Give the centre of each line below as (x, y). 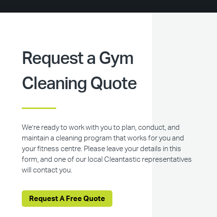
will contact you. (47, 170)
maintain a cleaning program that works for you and (103, 138)
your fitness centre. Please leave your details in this (101, 149)
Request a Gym (77, 59)
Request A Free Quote (67, 199)
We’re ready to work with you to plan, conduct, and (101, 128)
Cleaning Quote (79, 84)
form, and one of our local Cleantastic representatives (107, 160)
